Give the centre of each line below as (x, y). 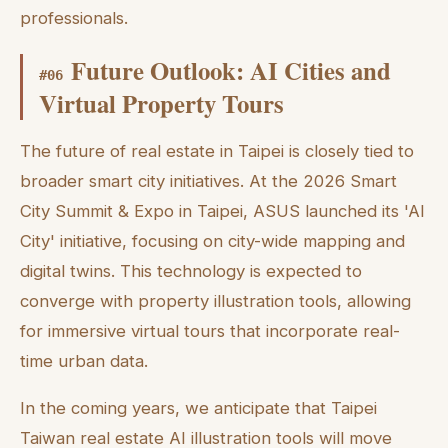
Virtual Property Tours (161, 102)
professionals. (74, 18)
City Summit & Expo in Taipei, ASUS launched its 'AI (222, 211)
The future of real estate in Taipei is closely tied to (217, 151)
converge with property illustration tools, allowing (215, 301)
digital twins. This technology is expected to (191, 271)
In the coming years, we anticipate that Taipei (198, 408)
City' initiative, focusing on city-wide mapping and (212, 241)
